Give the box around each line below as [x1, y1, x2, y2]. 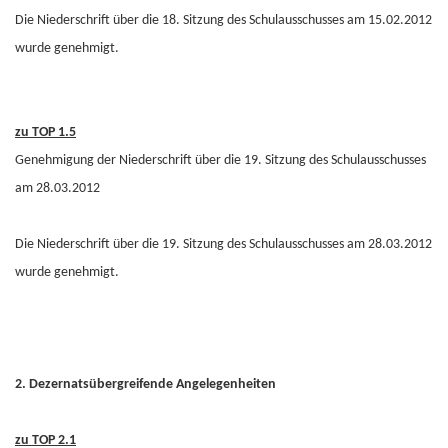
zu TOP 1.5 [15, 125, 76, 140]
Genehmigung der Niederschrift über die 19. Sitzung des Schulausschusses [15, 153, 426, 168]
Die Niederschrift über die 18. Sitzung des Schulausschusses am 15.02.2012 [15, 13, 432, 28]
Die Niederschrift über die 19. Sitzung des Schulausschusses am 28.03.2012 [15, 237, 432, 252]
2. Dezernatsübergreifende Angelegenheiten [15, 377, 276, 392]
